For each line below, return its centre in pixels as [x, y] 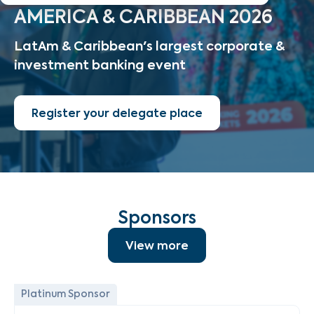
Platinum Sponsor [66, 294]
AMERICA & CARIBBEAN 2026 [143, 17]
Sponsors [157, 218]
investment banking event [100, 65]
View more [157, 245]
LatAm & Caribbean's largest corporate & [149, 46]
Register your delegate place [117, 113]
